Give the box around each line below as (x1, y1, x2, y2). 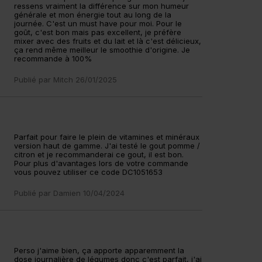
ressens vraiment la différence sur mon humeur (14, 1, 189, 11)
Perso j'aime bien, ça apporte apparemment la (14, 246, 185, 255)
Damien (53, 188, 81, 198)
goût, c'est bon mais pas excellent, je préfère (14, 27, 182, 37)
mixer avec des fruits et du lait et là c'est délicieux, (14, 36, 202, 46)
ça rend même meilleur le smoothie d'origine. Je (14, 45, 191, 54)
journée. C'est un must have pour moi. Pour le (14, 19, 182, 28)
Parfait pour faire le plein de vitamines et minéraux (14, 132, 200, 142)
